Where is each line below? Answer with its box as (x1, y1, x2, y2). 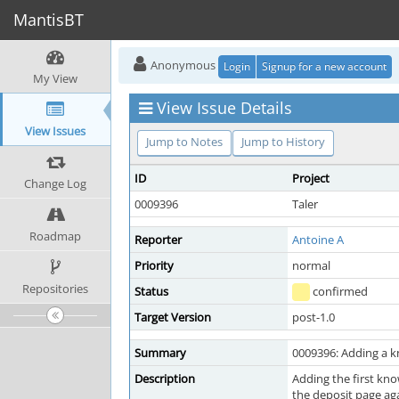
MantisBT (13, 9, 84, 30)
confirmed (310, 283, 368, 299)
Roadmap (29, 228, 81, 244)
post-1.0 (292, 309, 335, 325)
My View (33, 70, 77, 86)
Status (134, 283, 168, 299)
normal (292, 257, 330, 273)
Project (292, 170, 330, 186)
